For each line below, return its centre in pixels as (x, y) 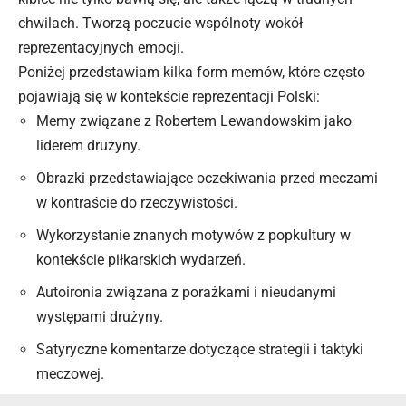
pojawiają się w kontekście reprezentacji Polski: (169, 97)
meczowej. (70, 374)
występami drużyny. (100, 317)
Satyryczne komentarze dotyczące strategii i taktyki (200, 350)
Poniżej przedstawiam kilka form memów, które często (192, 72)
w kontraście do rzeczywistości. (137, 203)
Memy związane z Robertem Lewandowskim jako (194, 121)
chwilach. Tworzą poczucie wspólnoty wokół (160, 24)
